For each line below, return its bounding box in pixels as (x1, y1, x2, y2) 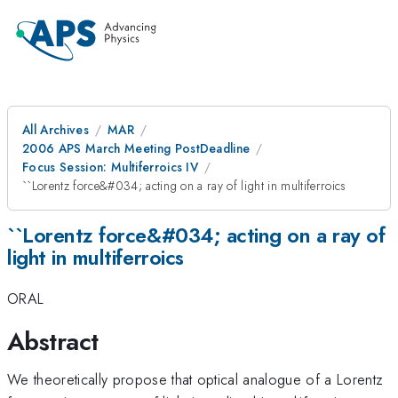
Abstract (7, 322, 99, 360)
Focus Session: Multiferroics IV (22, 158, 199, 176)
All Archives (22, 121, 89, 139)
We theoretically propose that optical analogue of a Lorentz (7, 368, 384, 390)
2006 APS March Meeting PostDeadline (22, 139, 251, 157)
